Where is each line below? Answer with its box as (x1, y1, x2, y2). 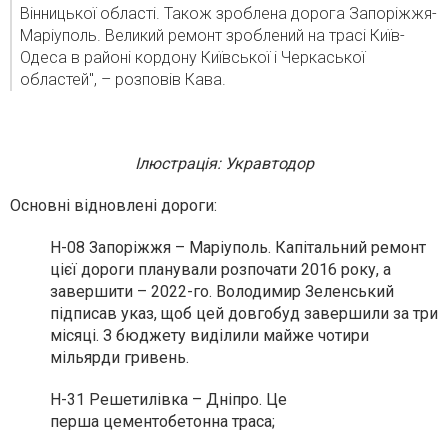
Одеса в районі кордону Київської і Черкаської (20, 48, 365, 67)
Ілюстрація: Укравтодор (134, 154, 314, 173)
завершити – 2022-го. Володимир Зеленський (50, 282, 394, 301)
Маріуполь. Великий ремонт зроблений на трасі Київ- (20, 26, 405, 45)
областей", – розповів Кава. (20, 70, 226, 89)
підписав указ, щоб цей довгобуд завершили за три (50, 304, 438, 323)
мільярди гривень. (50, 348, 189, 367)
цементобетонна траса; (103, 412, 275, 431)
